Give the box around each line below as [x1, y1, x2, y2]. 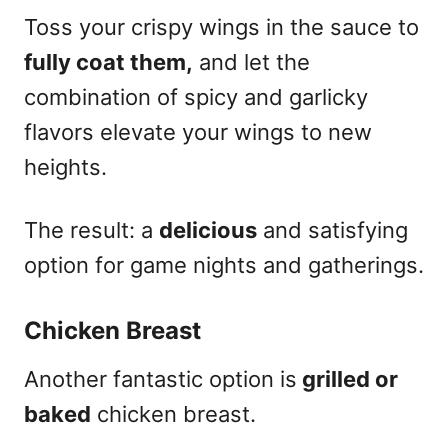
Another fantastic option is [24, 365, 297, 392]
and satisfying [257, 216, 408, 243]
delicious [159, 216, 257, 243]
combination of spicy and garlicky [24, 83, 368, 110]
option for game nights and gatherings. [24, 251, 424, 278]
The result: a [24, 216, 159, 243]
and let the [193, 48, 310, 75]
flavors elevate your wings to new [24, 118, 372, 145]
